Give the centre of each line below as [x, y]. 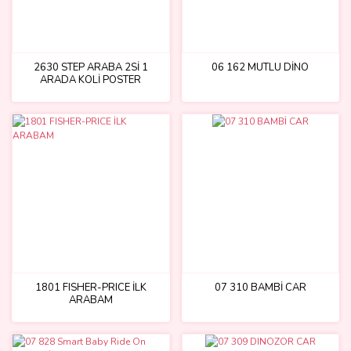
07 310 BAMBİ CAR [260, 287]
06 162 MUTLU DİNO [261, 67]
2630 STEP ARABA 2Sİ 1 [90, 67]
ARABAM [90, 300]
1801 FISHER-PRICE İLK [90, 287]
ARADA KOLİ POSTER [91, 80]
